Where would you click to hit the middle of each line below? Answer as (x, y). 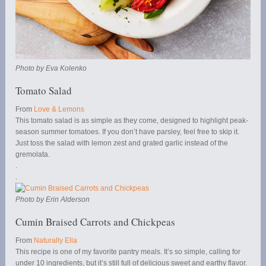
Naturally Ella (56, 241)
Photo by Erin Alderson (53, 200)
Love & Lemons (59, 110)
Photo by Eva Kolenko (51, 69)
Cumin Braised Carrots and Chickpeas (96, 222)
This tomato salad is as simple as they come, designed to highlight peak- (132, 121)
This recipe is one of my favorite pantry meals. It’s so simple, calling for (128, 252)
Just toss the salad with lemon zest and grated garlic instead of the (122, 143)
